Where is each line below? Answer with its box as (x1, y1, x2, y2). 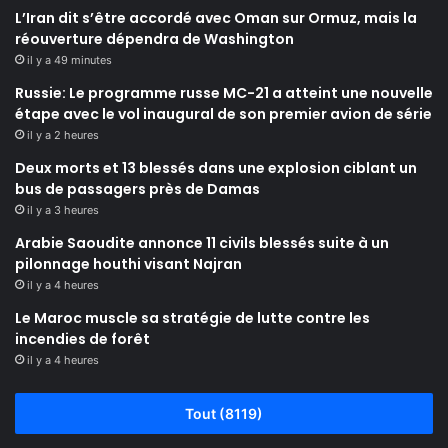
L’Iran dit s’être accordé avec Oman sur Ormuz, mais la (15, 7, 417, 28)
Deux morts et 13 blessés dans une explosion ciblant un (15, 157, 417, 178)
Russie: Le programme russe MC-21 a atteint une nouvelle (15, 82, 433, 103)
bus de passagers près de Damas (15, 178, 260, 199)
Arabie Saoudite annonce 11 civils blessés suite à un (15, 232, 389, 253)
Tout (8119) (185, 404, 263, 422)
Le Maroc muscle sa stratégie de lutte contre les (15, 307, 370, 328)
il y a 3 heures (27, 202, 99, 217)
